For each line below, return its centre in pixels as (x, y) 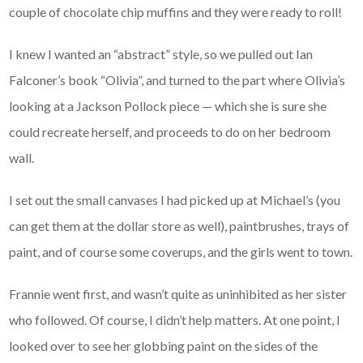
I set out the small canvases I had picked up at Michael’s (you (175, 200)
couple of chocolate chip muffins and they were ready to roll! (176, 12)
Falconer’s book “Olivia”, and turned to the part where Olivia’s (177, 80)
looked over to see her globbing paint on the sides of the (164, 346)
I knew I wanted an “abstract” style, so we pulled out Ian (161, 54)
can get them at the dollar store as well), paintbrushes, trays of (179, 226)
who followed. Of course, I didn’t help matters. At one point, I (175, 320)
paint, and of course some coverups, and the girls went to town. (181, 252)
